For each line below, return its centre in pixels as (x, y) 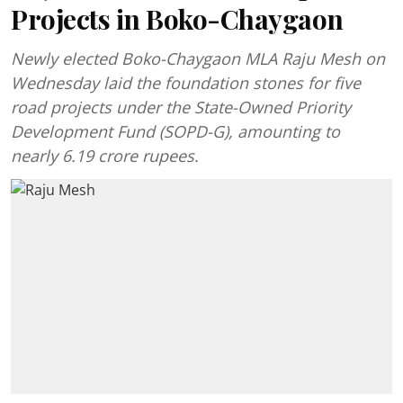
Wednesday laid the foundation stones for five (186, 83)
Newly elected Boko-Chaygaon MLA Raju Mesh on (198, 58)
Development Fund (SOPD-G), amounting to (175, 131)
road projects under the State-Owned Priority (181, 107)
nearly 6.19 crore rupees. (105, 156)
